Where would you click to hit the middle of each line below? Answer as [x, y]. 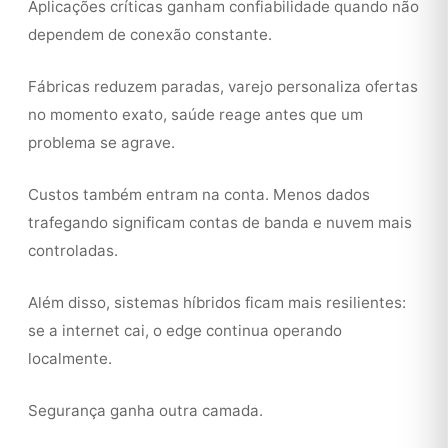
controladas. [73, 250]
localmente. [70, 358]
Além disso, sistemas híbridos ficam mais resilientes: [217, 302]
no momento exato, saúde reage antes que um [195, 114]
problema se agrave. [101, 142]
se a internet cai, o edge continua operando [185, 330]
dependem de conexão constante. [150, 34]
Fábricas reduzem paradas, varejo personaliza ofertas [223, 86]
